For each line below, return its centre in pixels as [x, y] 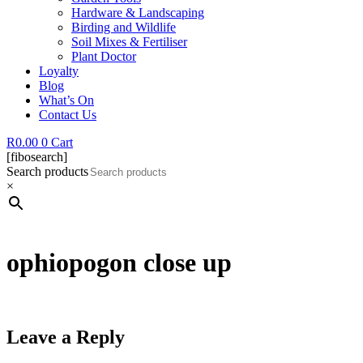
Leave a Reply [66, 337]
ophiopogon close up [119, 263]
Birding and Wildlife [124, 27]
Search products [47, 171]
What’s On [66, 100]
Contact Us [68, 115]
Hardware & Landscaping [138, 13]
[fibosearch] [37, 157]
